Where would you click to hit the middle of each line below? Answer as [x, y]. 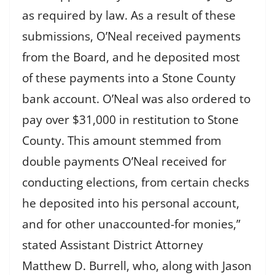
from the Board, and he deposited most [131, 57]
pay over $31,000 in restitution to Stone [130, 120]
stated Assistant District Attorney [113, 245]
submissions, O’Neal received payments [131, 37]
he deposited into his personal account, [131, 203]
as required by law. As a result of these [129, 16]
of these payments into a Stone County [129, 78]
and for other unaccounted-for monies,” [131, 224]
